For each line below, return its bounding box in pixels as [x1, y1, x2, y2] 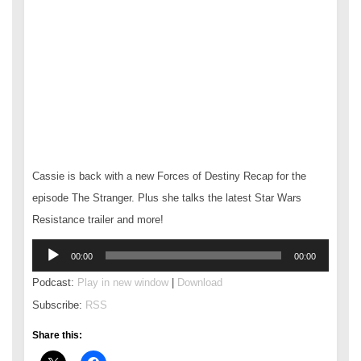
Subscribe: [32, 298, 85, 311]
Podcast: [32, 276, 77, 288]
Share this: [32, 329, 82, 341]
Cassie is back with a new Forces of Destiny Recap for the [32, 169, 306, 182]
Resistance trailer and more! [32, 213, 164, 226]
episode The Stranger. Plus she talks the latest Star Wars [32, 191, 301, 204]
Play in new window [77, 276, 168, 288]
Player [31, 262, 61, 275]
